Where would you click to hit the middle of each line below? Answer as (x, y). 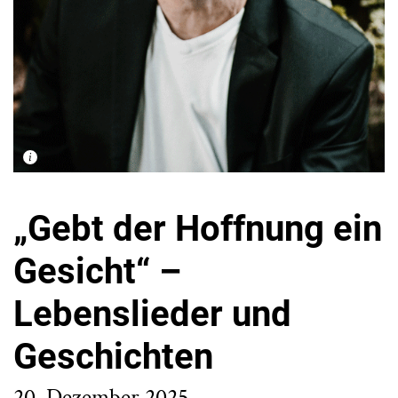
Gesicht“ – (97, 272)
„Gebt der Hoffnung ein (198, 229)
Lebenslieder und (152, 314)
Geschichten (113, 357)
